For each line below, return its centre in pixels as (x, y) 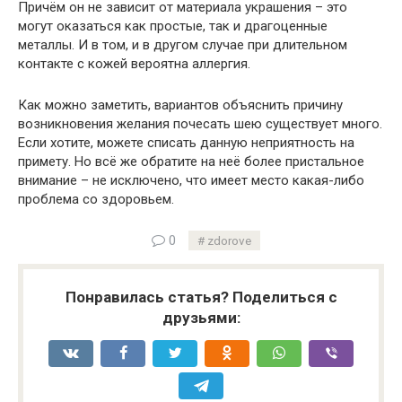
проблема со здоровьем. (96, 199)
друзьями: (201, 318)
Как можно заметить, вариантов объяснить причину (180, 105)
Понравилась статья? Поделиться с (201, 297)
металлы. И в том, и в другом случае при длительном (183, 45)
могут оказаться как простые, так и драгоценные (173, 26)
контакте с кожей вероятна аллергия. (134, 64)
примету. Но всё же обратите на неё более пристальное (191, 162)
